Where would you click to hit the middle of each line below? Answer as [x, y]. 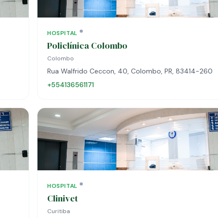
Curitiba [59, 211]
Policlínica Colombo [87, 45]
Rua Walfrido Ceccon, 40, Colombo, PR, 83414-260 [130, 71]
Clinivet [63, 198]
